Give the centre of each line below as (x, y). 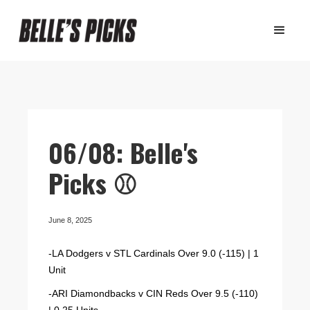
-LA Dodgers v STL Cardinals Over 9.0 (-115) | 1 (154, 253)
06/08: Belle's (123, 152)
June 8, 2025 (70, 220)
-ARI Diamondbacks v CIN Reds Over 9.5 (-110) (153, 293)
